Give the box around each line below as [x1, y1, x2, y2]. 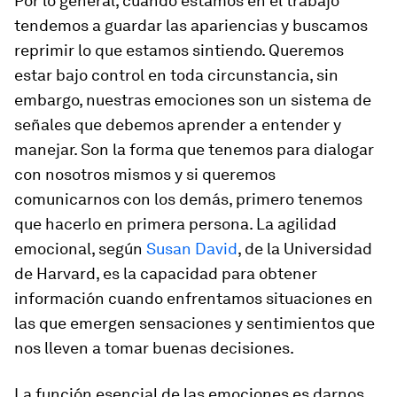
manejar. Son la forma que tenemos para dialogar [14, 140, 374, 159]
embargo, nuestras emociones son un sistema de [14, 90, 371, 109]
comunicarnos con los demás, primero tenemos [14, 190, 362, 208]
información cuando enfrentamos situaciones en [14, 289, 373, 307]
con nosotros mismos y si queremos [14, 165, 276, 183]
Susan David [146, 239, 237, 258]
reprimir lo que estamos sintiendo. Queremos [14, 41, 344, 59]
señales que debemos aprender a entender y [14, 115, 341, 134]
